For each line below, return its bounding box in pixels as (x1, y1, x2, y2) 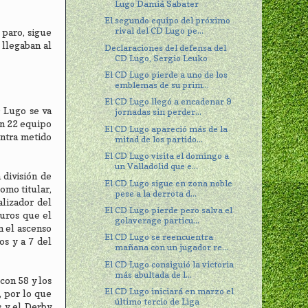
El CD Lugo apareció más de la (104, 123, 228, 134)
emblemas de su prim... (115, 79, 210, 90)
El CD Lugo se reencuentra (104, 232, 214, 243)
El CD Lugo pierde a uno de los (104, 69, 228, 80)
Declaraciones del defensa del (104, 42, 227, 53)
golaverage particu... (115, 215, 200, 226)
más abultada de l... (115, 269, 192, 280)
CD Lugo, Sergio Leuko (115, 52, 208, 63)
